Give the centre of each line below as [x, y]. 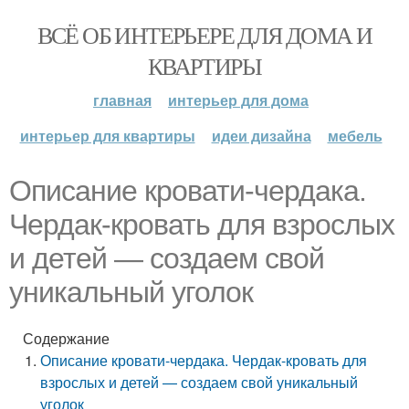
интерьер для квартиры [107, 136]
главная [122, 100]
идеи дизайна [261, 136]
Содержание [66, 338]
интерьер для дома [238, 100]
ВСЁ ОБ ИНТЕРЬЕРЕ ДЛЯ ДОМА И [204, 35]
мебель [355, 136]
